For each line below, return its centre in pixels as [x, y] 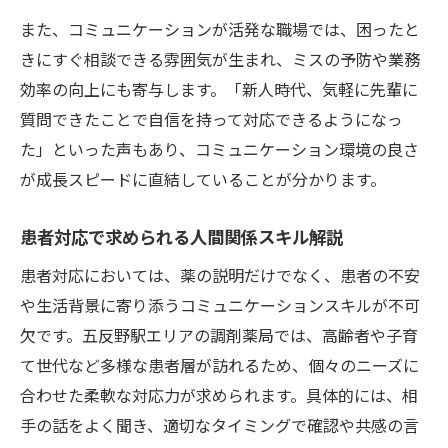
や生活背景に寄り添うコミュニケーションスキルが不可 [220, 304]
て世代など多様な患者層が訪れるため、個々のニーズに [219, 364]
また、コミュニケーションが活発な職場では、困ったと [220, 28]
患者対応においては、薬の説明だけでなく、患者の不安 [220, 274]
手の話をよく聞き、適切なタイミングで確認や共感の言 [219, 424]
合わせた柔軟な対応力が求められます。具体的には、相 [219, 394]
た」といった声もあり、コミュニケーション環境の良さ [219, 148]
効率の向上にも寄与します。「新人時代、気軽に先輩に [219, 88]
